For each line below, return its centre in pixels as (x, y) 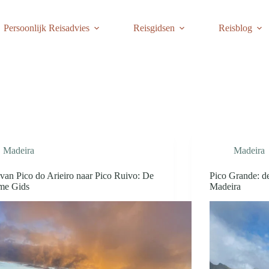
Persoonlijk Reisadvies (46, 28)
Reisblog (235, 28)
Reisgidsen (154, 28)
